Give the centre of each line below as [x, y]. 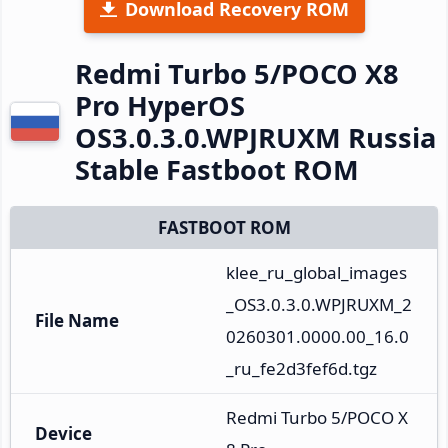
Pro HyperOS [160, 105]
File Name [77, 320]
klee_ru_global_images [316, 272]
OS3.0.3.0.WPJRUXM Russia [255, 137]
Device [63, 433]
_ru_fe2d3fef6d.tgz [301, 368]
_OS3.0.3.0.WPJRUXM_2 [319, 304]
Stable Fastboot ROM [217, 169]
